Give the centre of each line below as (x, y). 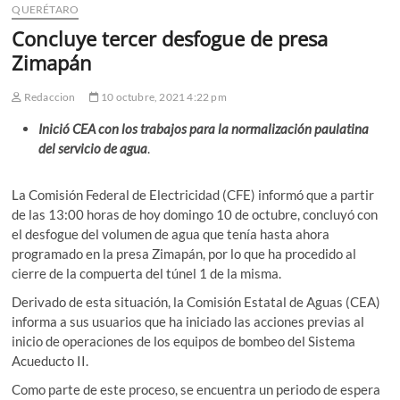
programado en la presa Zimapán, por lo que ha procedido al (184, 254)
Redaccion (49, 97)
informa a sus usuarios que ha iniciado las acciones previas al (188, 322)
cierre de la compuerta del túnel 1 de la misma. (147, 274)
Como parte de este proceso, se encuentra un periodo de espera (196, 390)
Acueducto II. (50, 361)
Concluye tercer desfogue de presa (170, 39)
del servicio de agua (93, 149)
